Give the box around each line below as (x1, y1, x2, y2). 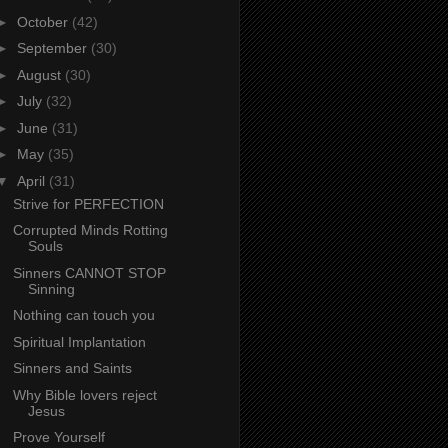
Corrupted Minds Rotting (12, 222, 168, 239)
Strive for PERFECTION (12, 195, 164, 212)
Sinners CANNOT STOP (12, 264, 166, 281)
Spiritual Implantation (12, 333, 146, 350)
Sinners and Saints (12, 360, 132, 377)
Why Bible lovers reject (12, 386, 157, 403)
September (16, 40, 91, 57)
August (16, 66, 65, 83)
